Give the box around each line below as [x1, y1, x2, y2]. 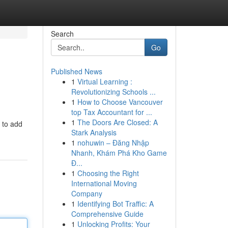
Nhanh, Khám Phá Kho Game [71, 148, 167, 158]
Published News [50, 66, 102, 76]
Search [50, 28, 74, 39]
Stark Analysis [71, 127, 117, 137]
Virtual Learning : [77, 76, 132, 87]
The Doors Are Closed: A [77, 117, 158, 127]
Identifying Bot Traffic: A [77, 198, 154, 209]
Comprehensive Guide [71, 209, 144, 219]
